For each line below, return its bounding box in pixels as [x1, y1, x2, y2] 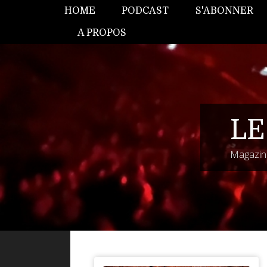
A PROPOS [77, 27, 127, 38]
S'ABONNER [195, 5, 253, 16]
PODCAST [122, 5, 169, 16]
